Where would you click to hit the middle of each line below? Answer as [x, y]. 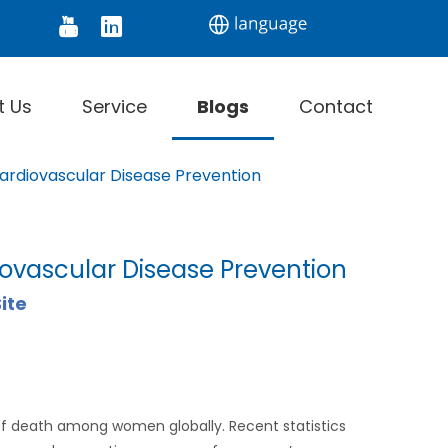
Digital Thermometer [133, 26]
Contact [336, 106]
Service [114, 106]
